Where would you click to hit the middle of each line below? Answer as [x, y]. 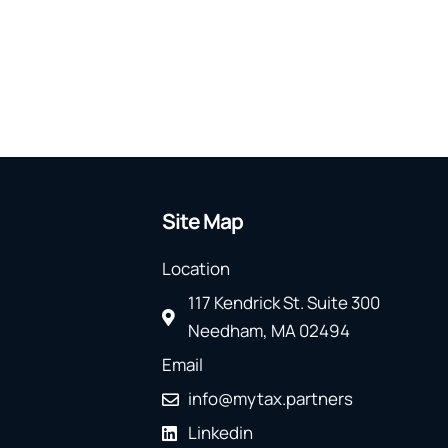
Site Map [203, 221]
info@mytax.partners [271, 399]
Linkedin [221, 433]
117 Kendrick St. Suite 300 [284, 303]
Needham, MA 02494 [269, 331]
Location [196, 269]
